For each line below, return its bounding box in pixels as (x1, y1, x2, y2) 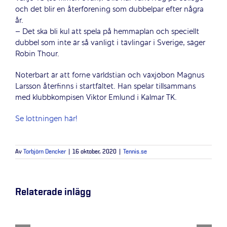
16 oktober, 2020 (72, 149, 117, 155)
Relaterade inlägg (15, 187, 91, 197)
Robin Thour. (15, 49, 59, 60)
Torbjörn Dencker (23, 149, 66, 155)
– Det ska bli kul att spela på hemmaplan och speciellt (15, 26, 199, 37)
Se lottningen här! (15, 113, 78, 125)
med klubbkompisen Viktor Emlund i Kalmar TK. (15, 92, 179, 103)
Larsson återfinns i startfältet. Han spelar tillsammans (15, 81, 196, 92)
